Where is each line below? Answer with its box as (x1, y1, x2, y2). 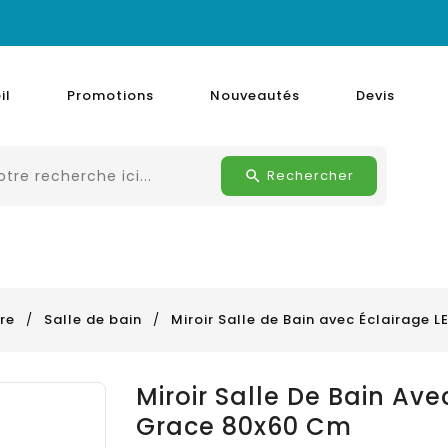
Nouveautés (210, 86, 301, 105)
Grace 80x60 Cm (135, 410, 352, 444)
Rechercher (266, 166, 354, 185)
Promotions (67, 86, 155, 105)
